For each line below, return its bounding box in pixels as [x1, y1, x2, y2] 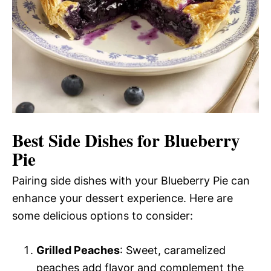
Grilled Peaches [36, 243, 120, 256]
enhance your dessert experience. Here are [12, 191, 233, 204]
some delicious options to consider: [12, 209, 193, 222]
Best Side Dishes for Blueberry [12, 127, 240, 153]
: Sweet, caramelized [120, 243, 226, 256]
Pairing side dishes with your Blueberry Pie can [12, 174, 250, 187]
